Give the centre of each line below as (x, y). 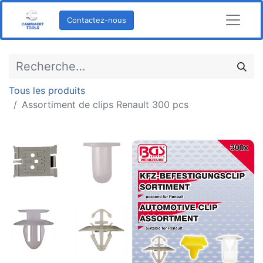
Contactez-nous (97, 20)
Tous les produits (47, 90)
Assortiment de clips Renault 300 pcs (105, 104)
